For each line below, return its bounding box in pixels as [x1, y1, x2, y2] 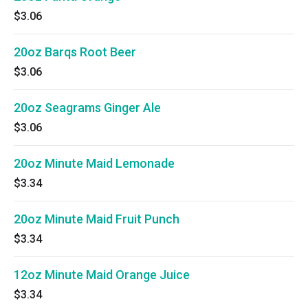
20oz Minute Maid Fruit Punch [14, 212, 179, 226]
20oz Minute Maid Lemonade [14, 156, 175, 170]
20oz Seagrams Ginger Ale [14, 100, 161, 115]
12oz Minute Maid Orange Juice [14, 267, 190, 282]
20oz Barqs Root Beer [14, 45, 136, 59]
